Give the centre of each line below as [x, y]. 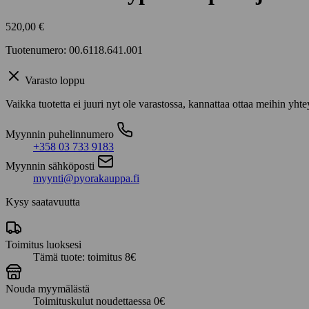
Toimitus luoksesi [43, 244]
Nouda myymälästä [48, 288]
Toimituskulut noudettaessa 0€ [99, 301]
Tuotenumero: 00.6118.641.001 [74, 50]
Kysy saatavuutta [43, 201]
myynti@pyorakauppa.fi [86, 178]
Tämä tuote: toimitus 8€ [84, 257]
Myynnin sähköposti [50, 166]
